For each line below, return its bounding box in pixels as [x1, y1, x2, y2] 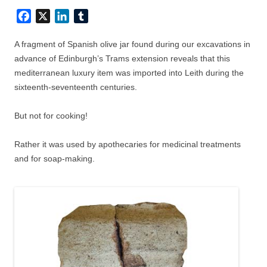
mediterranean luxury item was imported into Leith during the [14, 68, 244, 78]
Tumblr [88, 11, 117, 21]
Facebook [31, 11, 73, 21]
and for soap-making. [14, 154, 95, 164]
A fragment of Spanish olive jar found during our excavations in [14, 39, 250, 49]
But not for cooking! [14, 111, 88, 121]
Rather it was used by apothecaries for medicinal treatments [14, 139, 241, 150]
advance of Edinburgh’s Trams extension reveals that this [14, 54, 230, 64]
